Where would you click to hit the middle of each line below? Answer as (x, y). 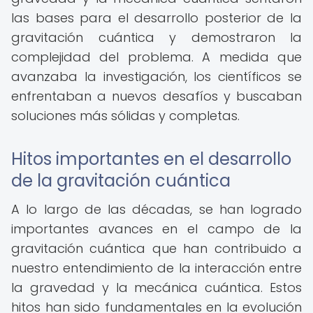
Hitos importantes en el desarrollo (151, 159)
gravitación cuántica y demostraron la (156, 37)
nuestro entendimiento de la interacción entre (156, 268)
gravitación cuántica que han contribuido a (156, 248)
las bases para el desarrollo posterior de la (156, 18)
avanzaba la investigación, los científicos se (156, 77)
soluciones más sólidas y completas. (125, 116)
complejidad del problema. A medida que (156, 57)
